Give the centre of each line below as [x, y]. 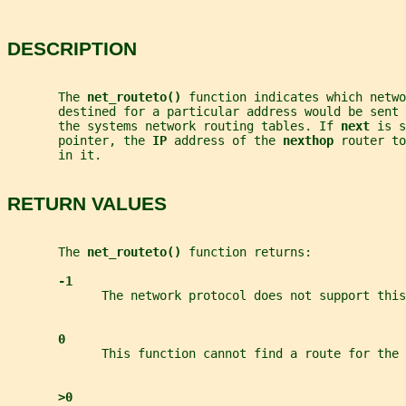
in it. [54, 155]
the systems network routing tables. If [174, 126]
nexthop [312, 141]
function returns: [250, 252]
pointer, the [80, 141]
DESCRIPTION [72, 48]
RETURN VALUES [87, 203]
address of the [228, 141]
